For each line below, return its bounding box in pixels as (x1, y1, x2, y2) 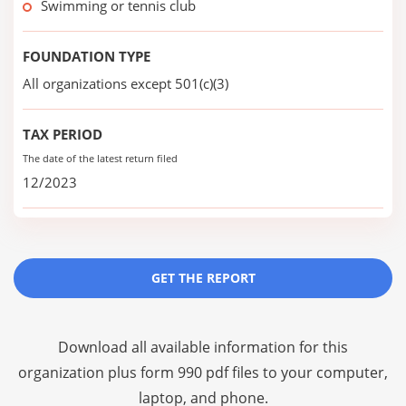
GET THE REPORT (150, 269, 256, 286)
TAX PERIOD (23, 125, 102, 143)
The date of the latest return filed (23, 151, 178, 165)
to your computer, (259, 362, 388, 382)
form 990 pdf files (140, 362, 259, 382)
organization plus (18, 362, 140, 382)
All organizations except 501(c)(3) (23, 74, 228, 92)
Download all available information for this (58, 337, 348, 357)
